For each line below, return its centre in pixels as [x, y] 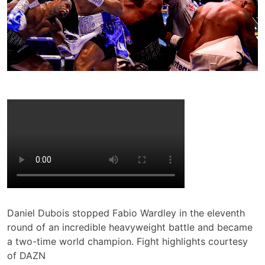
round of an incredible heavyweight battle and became [130, 227]
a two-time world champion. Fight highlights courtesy [127, 241]
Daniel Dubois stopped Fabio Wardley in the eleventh [126, 213]
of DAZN [26, 255]
